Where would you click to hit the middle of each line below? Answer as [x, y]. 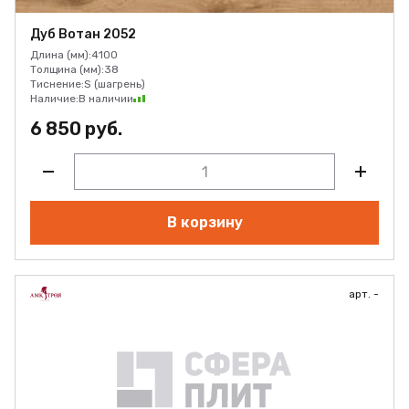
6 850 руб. [76, 129]
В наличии [106, 99]
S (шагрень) [115, 84]
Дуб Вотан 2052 [83, 34]
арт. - [364, 294]
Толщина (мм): [67, 69]
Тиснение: [57, 84]
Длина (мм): [61, 55]
